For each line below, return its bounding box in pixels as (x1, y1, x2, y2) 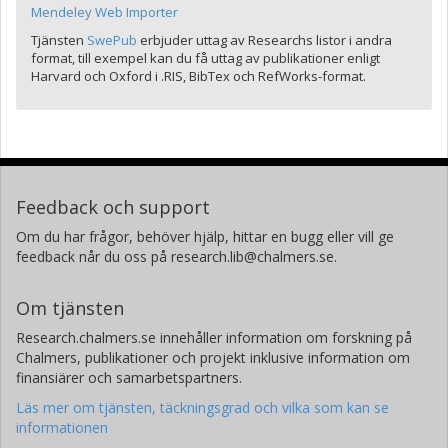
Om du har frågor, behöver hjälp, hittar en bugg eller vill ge (16, 227, 394, 246)
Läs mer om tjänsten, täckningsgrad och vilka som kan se (16, 398, 389, 417)
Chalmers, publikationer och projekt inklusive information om (16, 348, 410, 367)
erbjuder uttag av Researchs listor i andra (137, 31, 392, 49)
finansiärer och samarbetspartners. (16, 368, 242, 387)
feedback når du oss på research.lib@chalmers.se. (16, 247, 337, 266)
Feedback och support (16, 195, 210, 219)
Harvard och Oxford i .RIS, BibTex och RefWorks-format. (31, 67, 366, 85)
